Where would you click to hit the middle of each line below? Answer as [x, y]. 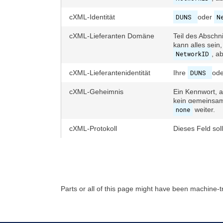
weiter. [204, 110]
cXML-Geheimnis [96, 92]
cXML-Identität [92, 17]
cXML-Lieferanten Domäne [112, 36]
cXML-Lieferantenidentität [110, 73]
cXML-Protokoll [93, 128]
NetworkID [192, 54]
